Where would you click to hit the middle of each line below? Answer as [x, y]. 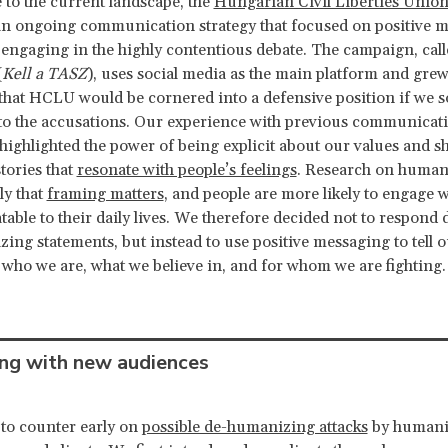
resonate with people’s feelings [186, 170]
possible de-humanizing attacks [254, 427]
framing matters [105, 194]
